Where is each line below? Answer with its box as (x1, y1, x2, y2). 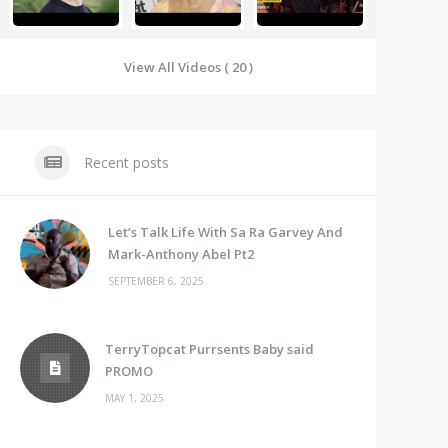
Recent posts (80, 153, 169, 173)
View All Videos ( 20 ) (123, 58, 253, 77)
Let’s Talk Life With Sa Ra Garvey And (108, 223, 343, 242)
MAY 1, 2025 (105, 391, 164, 406)
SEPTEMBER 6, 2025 (108, 274, 204, 289)
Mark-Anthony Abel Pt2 (108, 245, 254, 264)
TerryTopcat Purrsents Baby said (105, 340, 314, 359)
